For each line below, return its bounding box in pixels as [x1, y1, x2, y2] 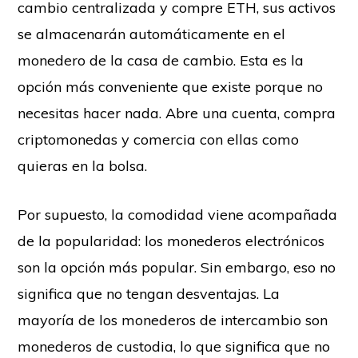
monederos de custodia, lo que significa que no [18, 337, 331, 356]
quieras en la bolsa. [18, 157, 156, 176]
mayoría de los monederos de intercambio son [18, 311, 328, 330]
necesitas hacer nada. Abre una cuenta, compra [18, 104, 336, 123]
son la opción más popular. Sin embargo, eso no [18, 258, 336, 277]
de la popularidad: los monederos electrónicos [18, 232, 325, 251]
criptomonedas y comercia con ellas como [18, 130, 300, 149]
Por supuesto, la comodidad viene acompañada [18, 205, 338, 225]
